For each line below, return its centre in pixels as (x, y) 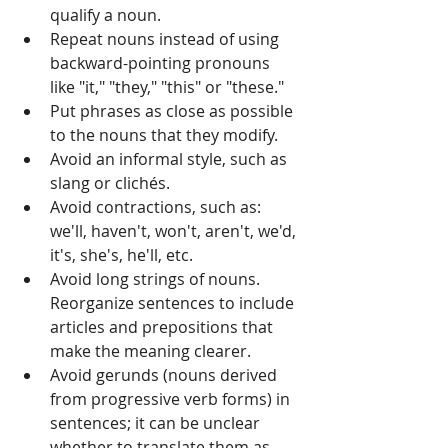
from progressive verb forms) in (172, 399)
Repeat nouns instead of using (166, 39)
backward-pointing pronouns (162, 63)
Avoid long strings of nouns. (157, 279)
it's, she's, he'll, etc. (121, 255)
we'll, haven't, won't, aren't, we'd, (175, 231)
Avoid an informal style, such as (170, 159)
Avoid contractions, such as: (157, 207)
